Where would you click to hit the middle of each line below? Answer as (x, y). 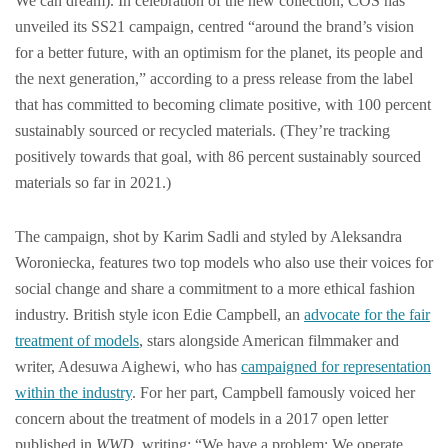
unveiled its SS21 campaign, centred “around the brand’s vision (214, 26)
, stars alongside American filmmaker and (269, 340)
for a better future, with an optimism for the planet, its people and (219, 52)
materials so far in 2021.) (93, 182)
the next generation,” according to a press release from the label (214, 78)
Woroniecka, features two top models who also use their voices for (224, 262)
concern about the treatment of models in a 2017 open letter (201, 418)
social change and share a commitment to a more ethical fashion (215, 288)
